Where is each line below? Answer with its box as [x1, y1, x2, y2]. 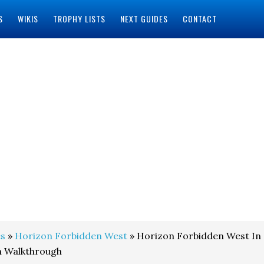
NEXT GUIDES [120, 12, 168, 25]
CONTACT [182, 12, 217, 25]
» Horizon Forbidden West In [127, 230, 261, 242]
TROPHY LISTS [52, 12, 105, 25]
